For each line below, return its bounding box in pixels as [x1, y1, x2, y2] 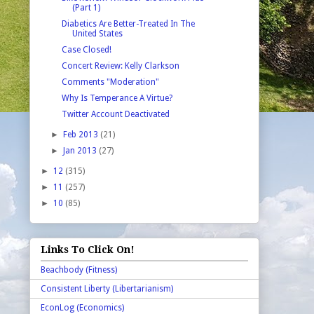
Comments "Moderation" [61, 76, 159, 87]
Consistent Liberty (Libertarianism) [41, 284, 173, 294]
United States [71, 28, 123, 39]
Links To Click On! [41, 244, 135, 256]
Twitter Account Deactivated [61, 109, 170, 119]
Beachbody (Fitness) [41, 265, 117, 275]
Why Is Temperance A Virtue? [61, 93, 172, 103]
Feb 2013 [63, 129, 101, 139]
